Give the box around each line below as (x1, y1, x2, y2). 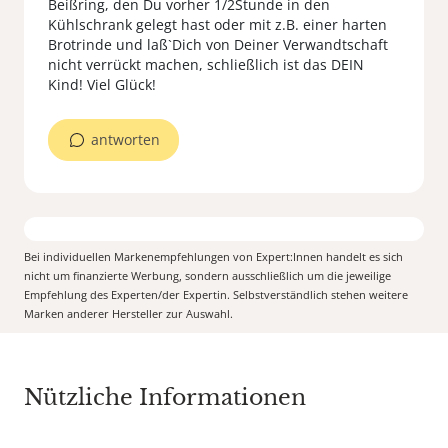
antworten (91, 130, 160, 150)
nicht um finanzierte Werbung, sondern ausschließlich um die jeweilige (24, 268, 391, 284)
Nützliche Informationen (24, 384, 306, 412)
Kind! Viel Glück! (48, 75, 156, 95)
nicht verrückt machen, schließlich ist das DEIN (48, 55, 364, 75)
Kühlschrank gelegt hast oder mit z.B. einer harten (48, 15, 387, 35)
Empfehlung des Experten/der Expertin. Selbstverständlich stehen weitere (24, 287, 408, 303)
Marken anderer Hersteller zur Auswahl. (24, 306, 233, 322)
